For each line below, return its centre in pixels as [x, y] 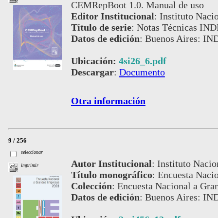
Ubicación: [95, 61]
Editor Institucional [112, 16]
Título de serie [101, 27]
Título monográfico [111, 174]
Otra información [108, 101]
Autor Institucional [111, 163]
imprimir [30, 165]
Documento [142, 72]
